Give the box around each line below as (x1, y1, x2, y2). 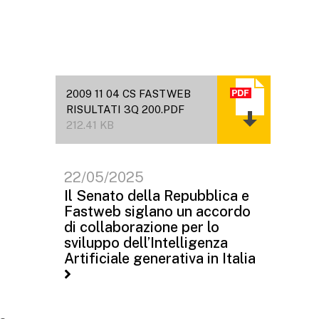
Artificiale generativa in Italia (64, 250, 256, 267)
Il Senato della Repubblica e (64, 187, 249, 204)
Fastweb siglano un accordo (64, 203, 251, 220)
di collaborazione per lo (64, 219, 219, 236)
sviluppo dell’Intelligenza (64, 234, 228, 251)
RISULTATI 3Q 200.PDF (66, 103, 184, 115)
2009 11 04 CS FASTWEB (66, 88, 191, 100)
